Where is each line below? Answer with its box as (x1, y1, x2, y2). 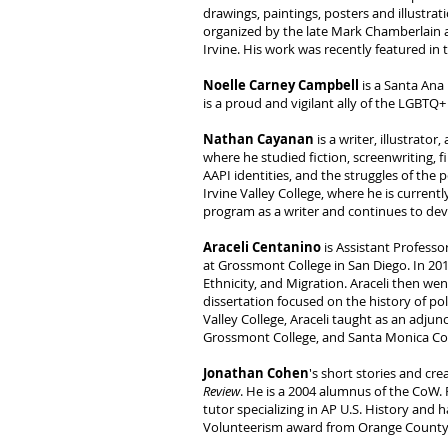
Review (203, 382, 240, 400)
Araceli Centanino (203, 238, 321, 256)
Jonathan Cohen (203, 364, 309, 382)
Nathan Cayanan (203, 130, 314, 148)
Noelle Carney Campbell (203, 76, 359, 94)
